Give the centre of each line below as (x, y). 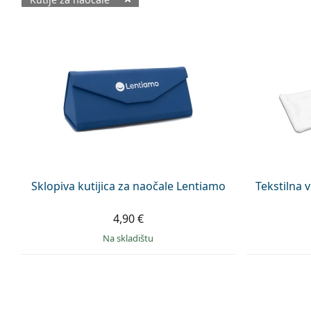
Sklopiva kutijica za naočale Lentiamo (128, 186)
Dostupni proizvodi (100, 33)
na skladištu (132, 238)
